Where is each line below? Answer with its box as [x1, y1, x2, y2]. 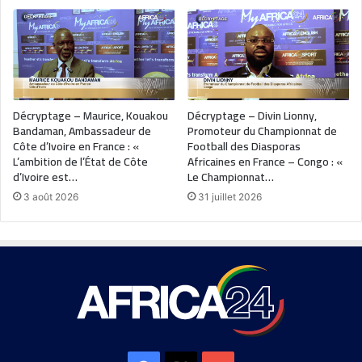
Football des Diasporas [187, 135, 301, 157]
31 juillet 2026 [198, 190, 262, 203]
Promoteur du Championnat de [187, 120, 337, 141]
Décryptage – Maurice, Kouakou [13, 104, 168, 126]
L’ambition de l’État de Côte [13, 150, 148, 172]
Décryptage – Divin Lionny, [187, 104, 317, 126]
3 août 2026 [23, 190, 78, 203]
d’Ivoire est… [13, 166, 78, 187]
